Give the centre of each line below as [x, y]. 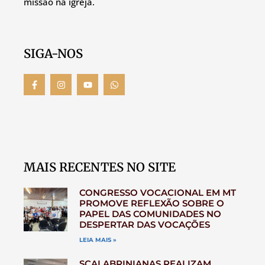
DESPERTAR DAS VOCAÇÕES [144, 225]
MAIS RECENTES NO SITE [100, 168]
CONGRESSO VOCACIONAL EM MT [157, 193]
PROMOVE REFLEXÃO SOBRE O [151, 203]
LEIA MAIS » [98, 240]
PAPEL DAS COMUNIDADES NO [150, 214]
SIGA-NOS [53, 54]
